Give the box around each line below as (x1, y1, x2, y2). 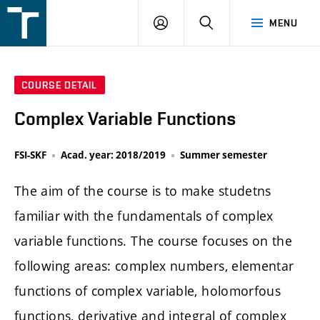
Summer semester (180, 149, 267, 162)
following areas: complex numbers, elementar (14, 257, 294, 275)
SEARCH (213, 16, 252, 28)
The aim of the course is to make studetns (14, 182, 271, 200)
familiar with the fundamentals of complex (14, 207, 274, 225)
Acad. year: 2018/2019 (61, 149, 166, 162)
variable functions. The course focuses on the (14, 232, 293, 250)
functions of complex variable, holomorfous (14, 282, 281, 300)
